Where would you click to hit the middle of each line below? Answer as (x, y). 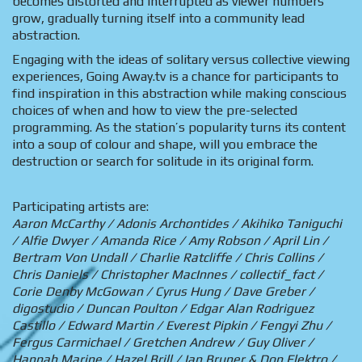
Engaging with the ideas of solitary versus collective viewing (181, 60)
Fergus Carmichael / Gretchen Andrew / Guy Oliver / (163, 343)
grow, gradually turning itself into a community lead (158, 18)
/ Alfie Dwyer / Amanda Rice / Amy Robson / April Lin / (170, 241)
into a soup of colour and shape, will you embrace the (165, 145)
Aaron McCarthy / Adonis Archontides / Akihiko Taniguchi (177, 224)
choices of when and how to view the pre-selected (155, 111)
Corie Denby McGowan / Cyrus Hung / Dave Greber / (163, 292)
